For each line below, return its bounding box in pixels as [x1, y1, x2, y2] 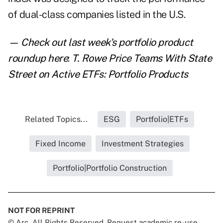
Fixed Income [35, 139, 86, 149]
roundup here [8, 52, 68, 65]
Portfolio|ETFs [136, 114, 188, 124]
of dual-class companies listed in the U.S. [8, 8, 185, 21]
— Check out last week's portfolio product [8, 36, 193, 49]
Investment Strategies [102, 139, 184, 149]
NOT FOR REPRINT [8, 206, 75, 215]
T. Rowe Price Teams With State [72, 52, 212, 65]
